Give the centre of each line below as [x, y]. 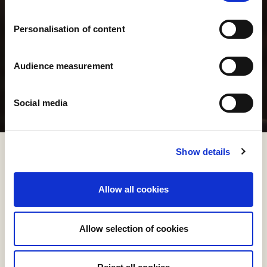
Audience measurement [63, 66]
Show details [203, 151]
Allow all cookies [133, 189]
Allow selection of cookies [133, 228]
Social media [41, 103]
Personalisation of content [69, 29]
